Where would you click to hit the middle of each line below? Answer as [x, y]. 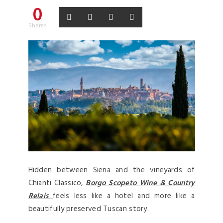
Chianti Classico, [57, 183]
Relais [41, 196]
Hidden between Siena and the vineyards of [111, 170]
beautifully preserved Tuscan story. [89, 209]
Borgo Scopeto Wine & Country [140, 183]
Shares [37, 26]
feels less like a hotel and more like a [124, 196]
